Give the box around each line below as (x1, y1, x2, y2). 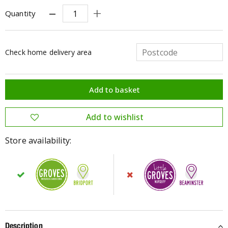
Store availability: (5, 135, 72, 146)
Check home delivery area (5, 47, 92, 57)
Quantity (5, 8, 36, 18)
